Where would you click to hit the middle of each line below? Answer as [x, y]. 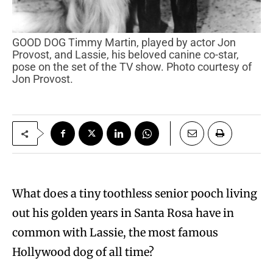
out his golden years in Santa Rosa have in [123, 213]
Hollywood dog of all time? [83, 252]
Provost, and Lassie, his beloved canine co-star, [126, 55]
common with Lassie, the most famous [115, 233]
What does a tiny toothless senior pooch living [135, 194]
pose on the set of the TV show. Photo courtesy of [132, 67]
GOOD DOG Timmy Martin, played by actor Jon [16, 43]
